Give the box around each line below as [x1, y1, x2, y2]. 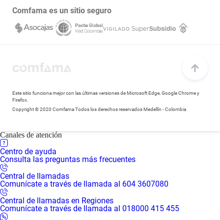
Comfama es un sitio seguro [12, 6, 111, 15]
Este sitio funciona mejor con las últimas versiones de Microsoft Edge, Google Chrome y [12, 90, 199, 96]
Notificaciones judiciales [12, 12, 81, 20]
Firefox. [12, 97, 28, 103]
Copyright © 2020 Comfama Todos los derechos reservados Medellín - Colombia [12, 107, 186, 112]
